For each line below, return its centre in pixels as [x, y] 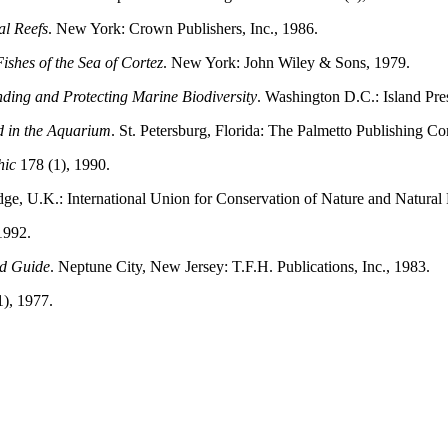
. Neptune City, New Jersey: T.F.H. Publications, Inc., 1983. [240, 267]
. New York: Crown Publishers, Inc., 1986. [183, 29]
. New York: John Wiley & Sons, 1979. [286, 63]
